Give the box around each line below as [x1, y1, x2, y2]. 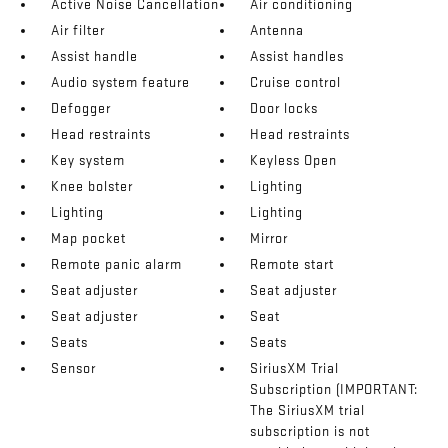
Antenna [250, 21, 305, 39]
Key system [50, 151, 125, 169]
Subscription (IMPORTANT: [250, 380, 419, 398]
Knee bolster [50, 177, 133, 195]
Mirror [250, 229, 289, 247]
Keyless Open [250, 151, 338, 169]
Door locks [250, 99, 319, 117]
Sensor [50, 359, 96, 377]
